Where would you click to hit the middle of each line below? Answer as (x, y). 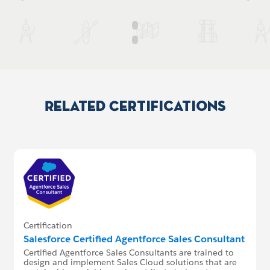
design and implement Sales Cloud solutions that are (130, 262)
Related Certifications (135, 107)
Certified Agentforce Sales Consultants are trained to (128, 253)
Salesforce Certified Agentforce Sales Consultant (134, 239)
